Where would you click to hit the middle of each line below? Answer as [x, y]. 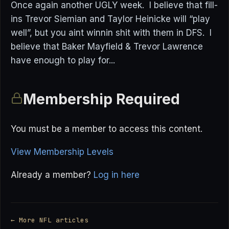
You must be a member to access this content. [107, 129]
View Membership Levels [62, 152]
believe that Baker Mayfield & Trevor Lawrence [107, 47]
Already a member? [52, 175]
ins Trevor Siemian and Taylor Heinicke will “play [110, 19]
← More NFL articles [50, 220]
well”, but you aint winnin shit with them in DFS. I [111, 33]
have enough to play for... [63, 60]
